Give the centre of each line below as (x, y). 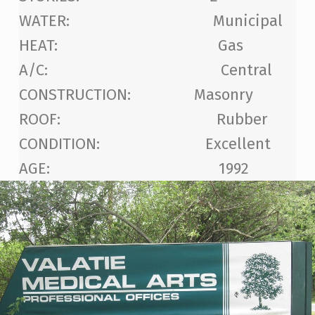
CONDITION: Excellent (144, 144)
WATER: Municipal (150, 21)
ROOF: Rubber (143, 120)
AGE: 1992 (134, 169)
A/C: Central (145, 70)
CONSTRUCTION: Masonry (136, 95)
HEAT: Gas (131, 46)
